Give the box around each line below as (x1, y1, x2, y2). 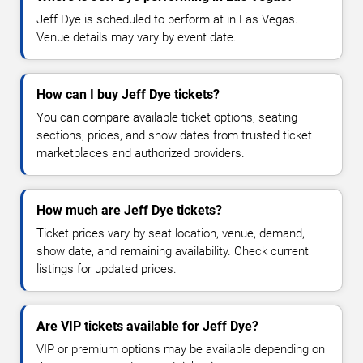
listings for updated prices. (36, 261, 177, 276)
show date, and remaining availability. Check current (36, 243, 309, 258)
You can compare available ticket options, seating (36, 109, 297, 125)
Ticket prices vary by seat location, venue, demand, (36, 225, 305, 241)
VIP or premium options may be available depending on (36, 341, 325, 357)
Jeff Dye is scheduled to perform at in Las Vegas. (36, 11, 298, 27)
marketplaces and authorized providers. (36, 145, 245, 160)
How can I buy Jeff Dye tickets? (36, 86, 220, 102)
